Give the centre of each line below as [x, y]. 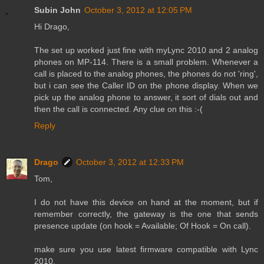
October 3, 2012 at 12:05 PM [138, 10]
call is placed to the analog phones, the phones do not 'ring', [146, 74]
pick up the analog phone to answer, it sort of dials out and [146, 98]
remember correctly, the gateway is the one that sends [146, 214]
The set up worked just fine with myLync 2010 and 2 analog [146, 50]
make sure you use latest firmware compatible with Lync [146, 249]
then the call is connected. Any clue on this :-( [118, 109]
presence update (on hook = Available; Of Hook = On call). [143, 226]
